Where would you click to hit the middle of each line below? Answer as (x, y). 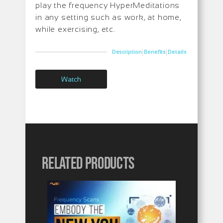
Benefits (155, 52)
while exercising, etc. (75, 29)
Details (177, 52)
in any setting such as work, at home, (108, 17)
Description (127, 52)
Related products (88, 164)
